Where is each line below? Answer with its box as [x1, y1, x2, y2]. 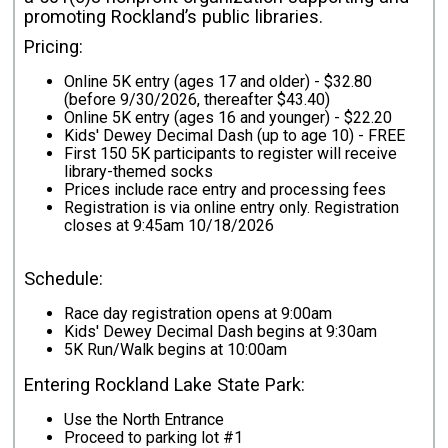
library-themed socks [64, 162, 214, 182]
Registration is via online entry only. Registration [64, 198, 400, 218]
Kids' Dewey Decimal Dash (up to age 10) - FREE [64, 126, 406, 146]
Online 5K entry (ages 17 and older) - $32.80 [64, 72, 373, 92]
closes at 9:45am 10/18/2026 [64, 216, 275, 236]
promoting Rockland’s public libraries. [24, 6, 324, 28]
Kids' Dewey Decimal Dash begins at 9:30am [64, 322, 378, 342]
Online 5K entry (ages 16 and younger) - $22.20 [64, 108, 397, 128]
